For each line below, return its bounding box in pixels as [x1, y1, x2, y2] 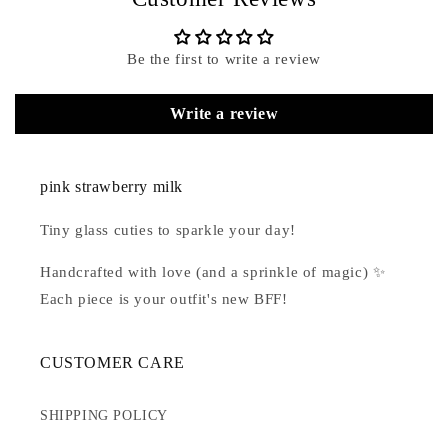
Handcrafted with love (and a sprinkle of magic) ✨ [40, 264, 386, 281]
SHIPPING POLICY [40, 408, 168, 424]
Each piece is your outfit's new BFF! [40, 291, 288, 308]
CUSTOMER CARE [40, 354, 185, 372]
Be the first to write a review [127, 51, 321, 68]
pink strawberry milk [40, 178, 183, 196]
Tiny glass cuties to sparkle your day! [40, 222, 296, 239]
